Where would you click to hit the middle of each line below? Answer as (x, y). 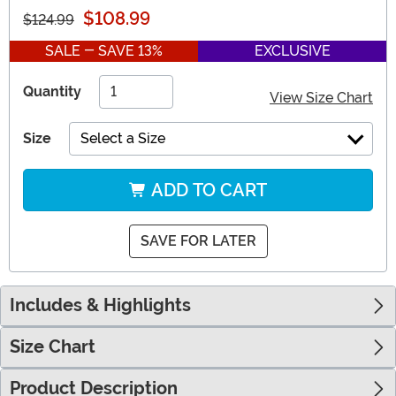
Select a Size (123, 139)
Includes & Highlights (100, 306)
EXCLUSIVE (292, 51)
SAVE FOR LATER (198, 241)
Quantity (52, 92)
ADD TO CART (207, 190)
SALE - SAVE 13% (104, 51)
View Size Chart (321, 98)
